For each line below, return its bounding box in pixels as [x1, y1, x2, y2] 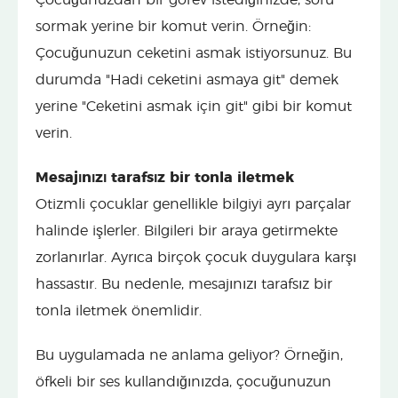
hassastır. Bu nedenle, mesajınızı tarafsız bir [36, 276, 332, 291]
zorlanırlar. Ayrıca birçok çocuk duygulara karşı [36, 250, 356, 265]
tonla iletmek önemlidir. [36, 303, 202, 318]
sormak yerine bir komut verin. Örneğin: [36, 19, 311, 34]
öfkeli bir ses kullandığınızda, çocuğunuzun [36, 374, 331, 389]
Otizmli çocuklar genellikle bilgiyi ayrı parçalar [36, 196, 351, 211]
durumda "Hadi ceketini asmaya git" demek [36, 72, 338, 87]
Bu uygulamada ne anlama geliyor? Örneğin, [36, 347, 343, 362]
